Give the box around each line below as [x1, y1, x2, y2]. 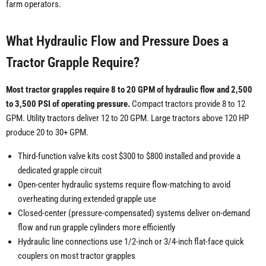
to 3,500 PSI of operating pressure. [6, 99, 130, 110]
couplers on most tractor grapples [18, 251, 135, 262]
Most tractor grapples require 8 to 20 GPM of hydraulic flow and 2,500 [6, 84, 252, 96]
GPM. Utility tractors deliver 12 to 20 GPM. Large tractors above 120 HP [6, 113, 249, 124]
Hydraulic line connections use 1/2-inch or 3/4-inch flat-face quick [18, 236, 244, 248]
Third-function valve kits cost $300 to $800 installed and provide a [18, 151, 240, 162]
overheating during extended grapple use [18, 194, 156, 205]
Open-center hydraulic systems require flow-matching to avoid [18, 179, 230, 191]
